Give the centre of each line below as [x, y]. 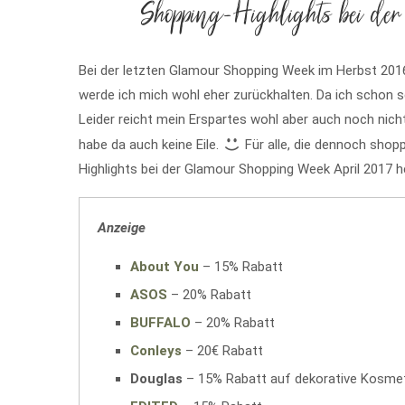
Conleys [156, 351]
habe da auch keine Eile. [151, 145]
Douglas [156, 379]
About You [165, 267]
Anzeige [122, 228]
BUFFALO [160, 323]
